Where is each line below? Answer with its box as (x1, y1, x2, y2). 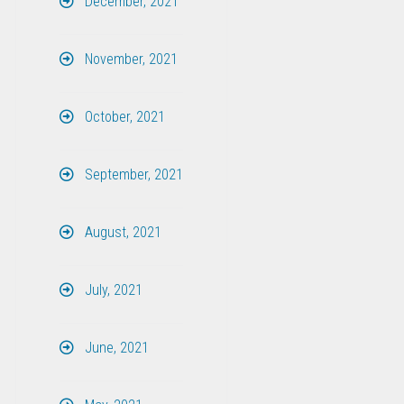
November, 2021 (80, 50, 178, 68)
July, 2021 (80, 280, 142, 298)
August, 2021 (80, 223, 161, 241)
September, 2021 (80, 165, 183, 183)
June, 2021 (80, 338, 149, 356)
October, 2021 (80, 107, 165, 125)
